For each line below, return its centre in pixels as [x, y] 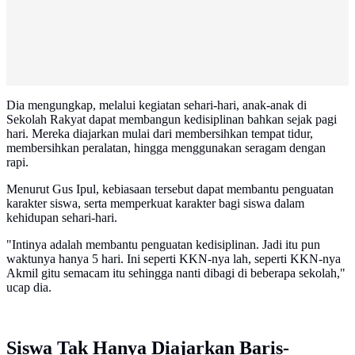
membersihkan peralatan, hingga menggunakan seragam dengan [166, 148]
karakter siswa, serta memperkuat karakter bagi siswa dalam [155, 204]
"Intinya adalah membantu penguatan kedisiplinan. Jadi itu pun [163, 245]
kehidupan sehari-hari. [62, 218]
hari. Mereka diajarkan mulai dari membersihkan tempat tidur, [160, 134]
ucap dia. [29, 288]
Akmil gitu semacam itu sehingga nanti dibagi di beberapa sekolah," [176, 273]
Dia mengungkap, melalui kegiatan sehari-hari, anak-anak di [157, 105]
